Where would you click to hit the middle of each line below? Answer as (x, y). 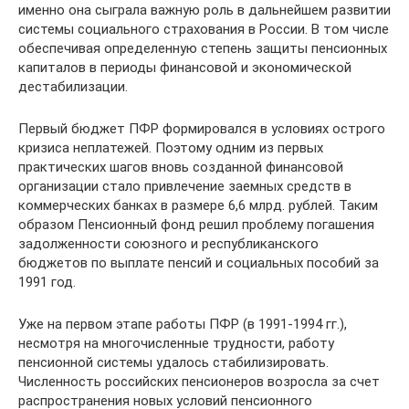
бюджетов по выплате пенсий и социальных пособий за (199, 262)
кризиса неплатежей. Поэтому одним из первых (171, 147)
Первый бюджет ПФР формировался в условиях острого (202, 128)
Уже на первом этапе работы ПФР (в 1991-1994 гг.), (183, 324)
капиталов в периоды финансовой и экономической (185, 67)
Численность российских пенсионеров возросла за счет (199, 381)
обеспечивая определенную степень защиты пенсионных (203, 48)
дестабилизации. (73, 86)
